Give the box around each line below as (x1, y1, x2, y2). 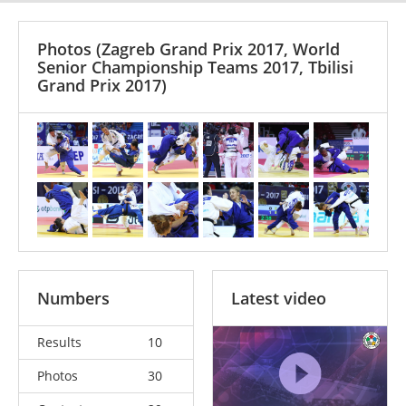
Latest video (231, 286, 326, 309)
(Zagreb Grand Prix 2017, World (96, 37, 340, 60)
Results (37, 333, 82, 351)
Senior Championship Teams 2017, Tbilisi (37, 55, 353, 78)
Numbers (37, 286, 110, 309)
